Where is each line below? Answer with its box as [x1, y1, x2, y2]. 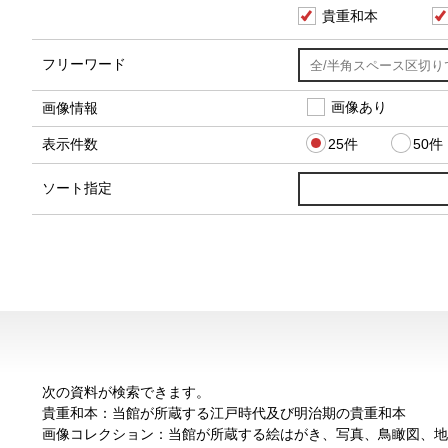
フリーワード [42, 56, 126, 72]
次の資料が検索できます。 [42, 384, 210, 400]
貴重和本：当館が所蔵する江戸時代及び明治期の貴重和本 [42, 405, 406, 421]
